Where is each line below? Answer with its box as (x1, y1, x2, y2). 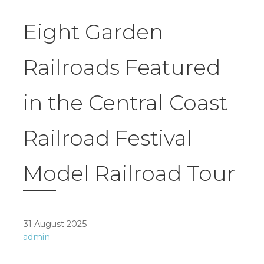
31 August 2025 (23, 219, 87, 230)
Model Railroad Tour (23, 160, 235, 187)
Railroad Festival (23, 125, 193, 151)
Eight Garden (23, 19, 163, 45)
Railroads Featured (23, 54, 220, 81)
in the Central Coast (23, 90, 227, 116)
